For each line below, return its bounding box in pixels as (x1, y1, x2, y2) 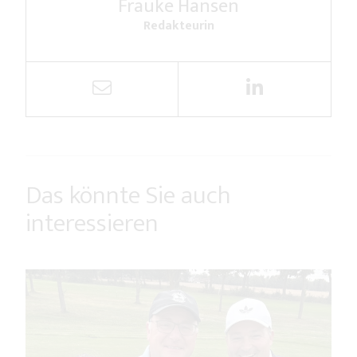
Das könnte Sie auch (25, 175, 231, 218)
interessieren (25, 202, 159, 245)
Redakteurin (143, 15, 214, 37)
